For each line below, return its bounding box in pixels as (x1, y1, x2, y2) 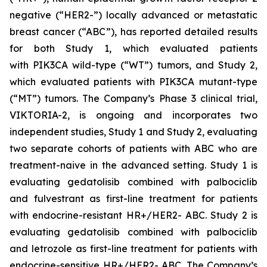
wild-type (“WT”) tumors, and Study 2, (68, 59, 258, 71)
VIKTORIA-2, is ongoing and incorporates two (10, 109, 257, 121)
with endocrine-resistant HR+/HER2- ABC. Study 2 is (10, 209, 257, 221)
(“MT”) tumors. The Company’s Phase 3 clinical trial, (10, 92, 257, 104)
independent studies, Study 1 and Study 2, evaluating (10, 126, 257, 138)
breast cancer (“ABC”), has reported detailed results (10, 26, 257, 38)
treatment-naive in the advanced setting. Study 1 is (10, 159, 257, 171)
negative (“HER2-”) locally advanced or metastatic (10, 9, 257, 21)
